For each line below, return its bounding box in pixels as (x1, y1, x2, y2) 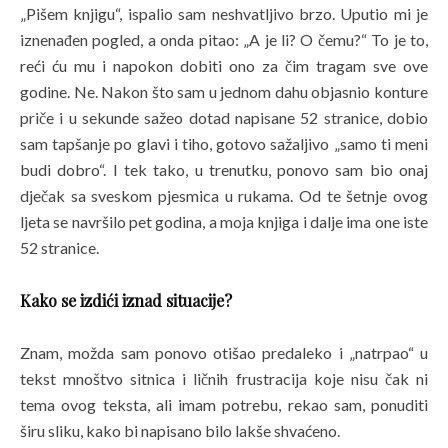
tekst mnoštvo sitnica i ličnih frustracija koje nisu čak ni (20, 368, 428, 388)
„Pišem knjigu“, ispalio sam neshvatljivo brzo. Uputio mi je (20, 3, 428, 23)
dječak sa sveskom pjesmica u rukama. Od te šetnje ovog (20, 185, 428, 205)
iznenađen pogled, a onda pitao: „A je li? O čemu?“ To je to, (20, 29, 428, 49)
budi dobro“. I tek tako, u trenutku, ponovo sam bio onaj (20, 159, 428, 179)
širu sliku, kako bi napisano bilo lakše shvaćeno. (20, 420, 340, 440)
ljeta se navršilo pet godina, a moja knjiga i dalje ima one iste (20, 211, 428, 231)
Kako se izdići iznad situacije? (20, 289, 232, 311)
